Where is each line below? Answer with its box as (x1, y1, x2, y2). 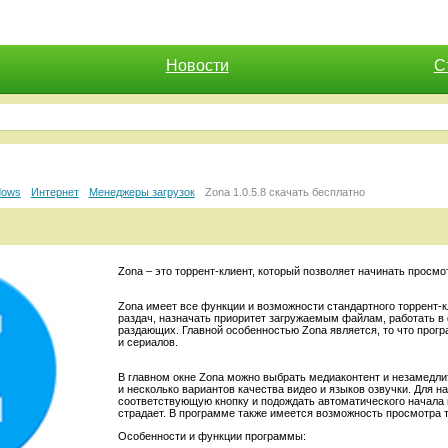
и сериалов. (117, 336, 178, 349)
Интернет (30, 186, 79, 199)
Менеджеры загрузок (88, 186, 195, 199)
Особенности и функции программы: (117, 430, 306, 443)
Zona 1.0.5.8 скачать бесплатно (204, 186, 365, 199)
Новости (165, 57, 229, 74)
